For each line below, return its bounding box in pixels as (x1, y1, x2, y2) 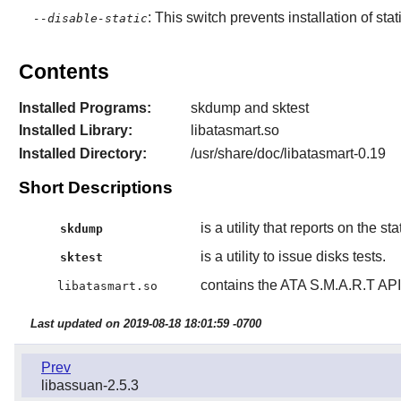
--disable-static (32, 12, 148, 26)
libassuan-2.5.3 (41, 378, 139, 394)
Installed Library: (18, 123, 132, 139)
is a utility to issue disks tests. (200, 248, 386, 264)
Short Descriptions (18, 177, 173, 197)
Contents (18, 59, 109, 83)
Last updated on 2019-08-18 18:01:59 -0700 (30, 317, 261, 331)
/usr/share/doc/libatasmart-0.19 (190, 145, 386, 161)
